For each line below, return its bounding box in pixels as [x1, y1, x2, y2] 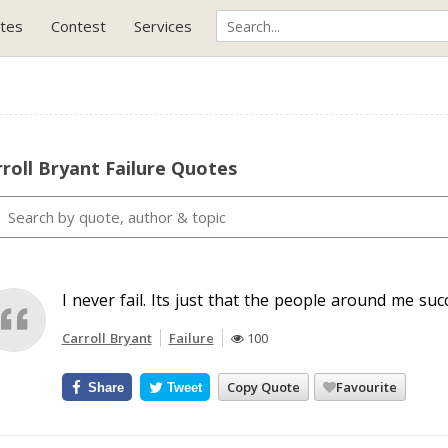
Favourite [336, 377, 398, 396]
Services [134, 16, 192, 36]
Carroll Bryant [61, 329, 152, 347]
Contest [51, 16, 106, 36]
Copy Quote [227, 377, 301, 396]
